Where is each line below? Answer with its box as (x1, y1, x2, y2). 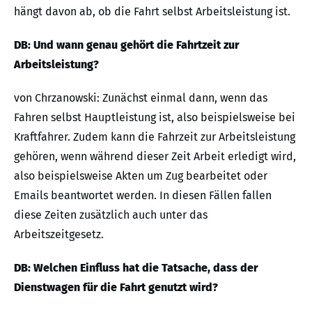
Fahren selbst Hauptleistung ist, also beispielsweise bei (14, 111, 295, 124)
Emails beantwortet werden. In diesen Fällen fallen (14, 189, 272, 202)
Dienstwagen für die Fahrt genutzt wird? (14, 281, 218, 294)
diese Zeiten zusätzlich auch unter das (14, 208, 208, 221)
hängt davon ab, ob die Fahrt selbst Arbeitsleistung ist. (14, 5, 290, 18)
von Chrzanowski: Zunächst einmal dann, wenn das (14, 91, 267, 104)
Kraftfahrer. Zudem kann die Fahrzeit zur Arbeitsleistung (14, 130, 295, 143)
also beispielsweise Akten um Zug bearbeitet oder (14, 169, 267, 182)
